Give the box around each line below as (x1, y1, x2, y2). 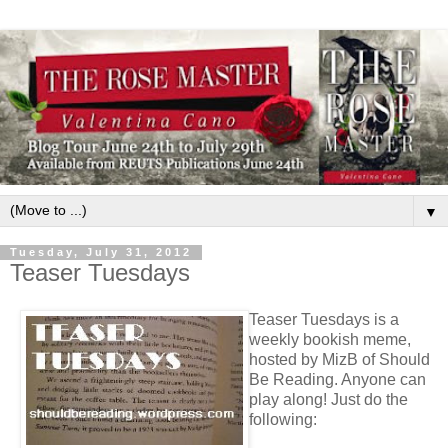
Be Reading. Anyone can (249, 371, 426, 389)
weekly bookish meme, (249, 331, 411, 349)
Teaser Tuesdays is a (249, 311, 399, 329)
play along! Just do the (249, 391, 408, 409)
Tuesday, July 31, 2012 (10, 246, 192, 259)
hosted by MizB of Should (249, 351, 430, 369)
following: (249, 411, 317, 429)
